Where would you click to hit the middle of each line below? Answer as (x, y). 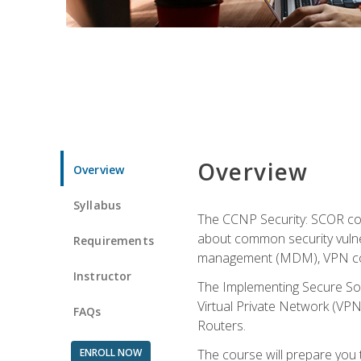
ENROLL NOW (110, 352)
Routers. (221, 325)
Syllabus (98, 205)
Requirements (114, 240)
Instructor (103, 276)
